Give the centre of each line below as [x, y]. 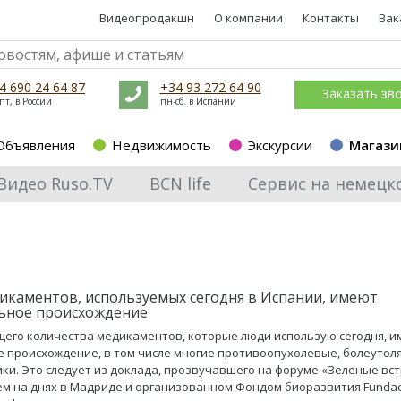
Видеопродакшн [147, 18]
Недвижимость [162, 145]
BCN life [180, 183]
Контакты [331, 18]
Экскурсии [280, 145]
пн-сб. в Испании [198, 101]
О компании [248, 18]
